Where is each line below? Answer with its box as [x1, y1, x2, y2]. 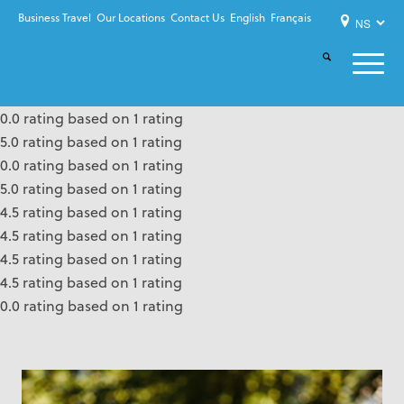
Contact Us [170, 10, 225, 25]
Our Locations [96, 10, 165, 25]
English [229, 10, 265, 25]
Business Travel [17, 10, 91, 25]
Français [270, 10, 311, 25]
